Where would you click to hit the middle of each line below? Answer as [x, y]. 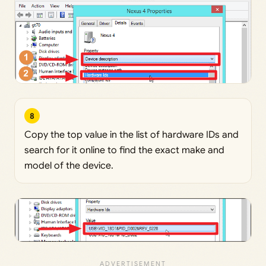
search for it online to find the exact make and [124, 151]
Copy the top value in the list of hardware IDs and [132, 135]
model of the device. [69, 166]
